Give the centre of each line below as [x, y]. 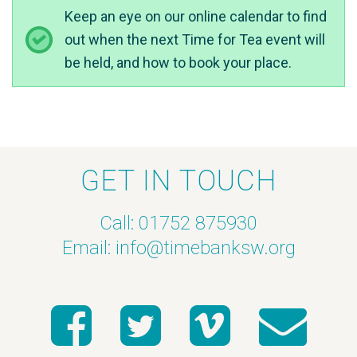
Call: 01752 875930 [178, 223]
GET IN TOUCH [178, 181]
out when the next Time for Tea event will [195, 39]
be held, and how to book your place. [178, 63]
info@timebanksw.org [205, 248]
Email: [88, 248]
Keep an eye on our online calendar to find [196, 16]
